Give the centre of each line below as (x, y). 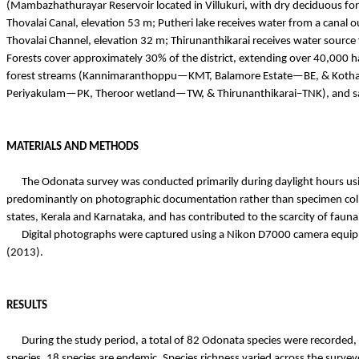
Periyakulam (36, 94)
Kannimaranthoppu (130, 76)
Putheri (175, 23)
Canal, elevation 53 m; (102, 23)
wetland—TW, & (175, 94)
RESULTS (27, 305)
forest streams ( (44, 76)
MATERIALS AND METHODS (73, 147)
